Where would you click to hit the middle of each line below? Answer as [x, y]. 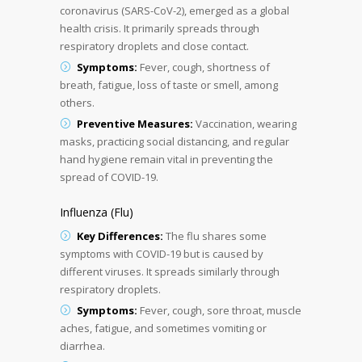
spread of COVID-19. [109, 177]
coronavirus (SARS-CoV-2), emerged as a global [175, 10]
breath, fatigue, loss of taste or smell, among [169, 84]
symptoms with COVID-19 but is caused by [162, 253]
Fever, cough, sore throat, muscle [219, 310]
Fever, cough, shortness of [204, 67]
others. [77, 102]
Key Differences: [120, 236]
